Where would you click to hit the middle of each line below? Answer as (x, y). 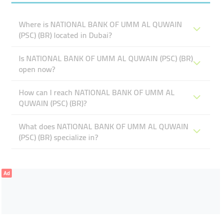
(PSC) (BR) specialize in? (58, 137)
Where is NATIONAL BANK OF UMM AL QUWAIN (100, 24)
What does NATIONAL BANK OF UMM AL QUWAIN (103, 126)
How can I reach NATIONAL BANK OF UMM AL (96, 92)
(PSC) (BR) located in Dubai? (65, 35)
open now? (37, 69)
